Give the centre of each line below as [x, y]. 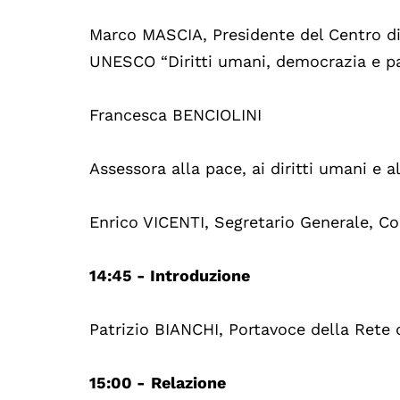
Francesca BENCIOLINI [176, 114]
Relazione [189, 382]
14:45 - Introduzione [170, 275]
